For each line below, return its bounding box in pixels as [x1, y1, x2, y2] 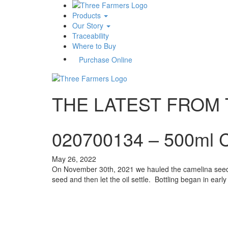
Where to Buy [72, 41, 116, 51]
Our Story [72, 20, 105, 31]
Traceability [72, 31, 109, 41]
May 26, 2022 [52, 154, 96, 164]
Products [72, 10, 103, 20]
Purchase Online [79, 54, 132, 65]
